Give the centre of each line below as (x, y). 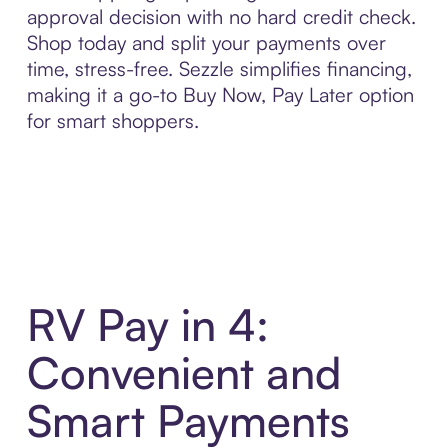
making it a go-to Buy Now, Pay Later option (220, 95)
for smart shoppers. (112, 121)
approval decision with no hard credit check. (221, 17)
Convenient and (183, 372)
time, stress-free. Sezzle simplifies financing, (219, 69)
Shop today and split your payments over (206, 43)
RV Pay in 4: (147, 324)
